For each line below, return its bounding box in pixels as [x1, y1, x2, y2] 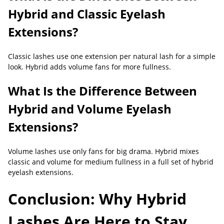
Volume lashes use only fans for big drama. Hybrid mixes [8, 146, 199, 156]
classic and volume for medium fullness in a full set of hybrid [8, 157, 213, 166]
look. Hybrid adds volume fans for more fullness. [8, 62, 171, 71]
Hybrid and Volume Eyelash [8, 100, 171, 117]
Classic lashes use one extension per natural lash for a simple [8, 51, 215, 61]
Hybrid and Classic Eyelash [8, 5, 165, 22]
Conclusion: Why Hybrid [8, 188, 186, 209]
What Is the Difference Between [8, 82, 197, 99]
